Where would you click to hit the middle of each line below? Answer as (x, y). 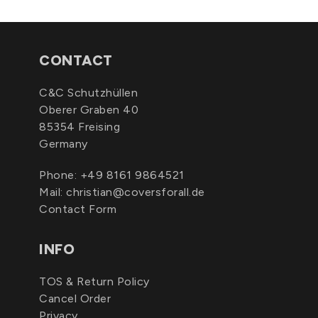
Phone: (60, 175)
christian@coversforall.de (136, 192)
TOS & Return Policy (94, 281)
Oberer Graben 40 (89, 110)
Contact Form (78, 209)
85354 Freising (79, 127)
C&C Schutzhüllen (88, 93)
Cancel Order (75, 298)
